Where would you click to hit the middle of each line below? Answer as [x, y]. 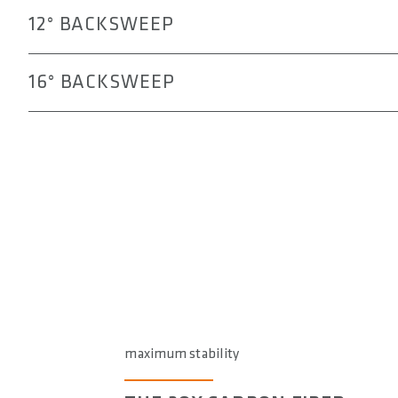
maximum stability [182, 354]
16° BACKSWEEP [102, 83]
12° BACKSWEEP [101, 25]
